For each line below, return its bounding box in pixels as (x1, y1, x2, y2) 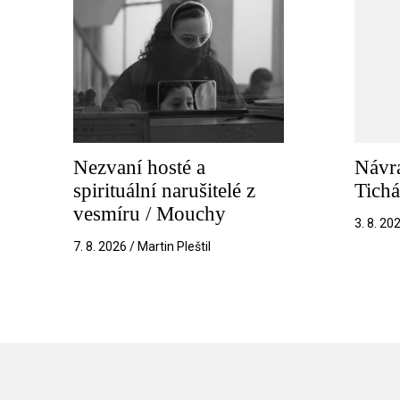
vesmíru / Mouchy (73, 202, 226, 225)
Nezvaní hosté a (73, 155, 205, 179)
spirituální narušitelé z (73, 179, 255, 202)
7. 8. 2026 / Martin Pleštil (73, 238, 211, 254)
